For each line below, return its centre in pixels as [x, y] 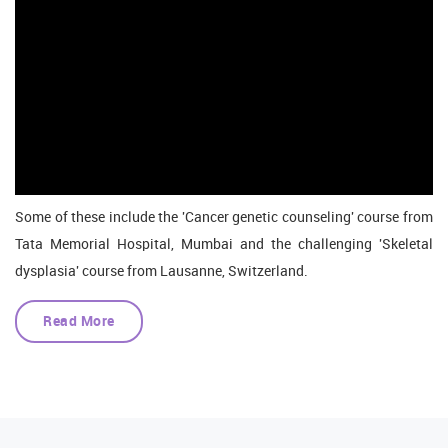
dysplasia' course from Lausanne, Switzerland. [161, 272]
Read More [79, 322]
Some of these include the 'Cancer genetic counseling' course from [224, 218]
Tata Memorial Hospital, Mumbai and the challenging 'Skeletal [224, 245]
